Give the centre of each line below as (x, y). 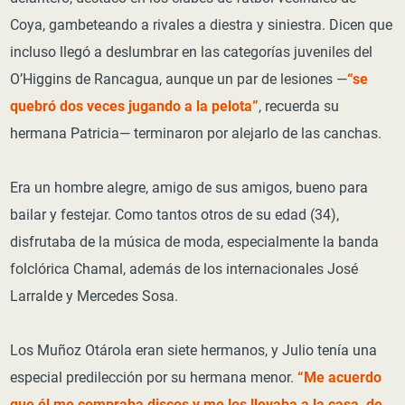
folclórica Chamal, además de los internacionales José (184, 268)
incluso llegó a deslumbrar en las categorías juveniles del (192, 52)
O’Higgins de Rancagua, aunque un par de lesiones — (179, 79)
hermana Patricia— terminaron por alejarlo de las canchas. (196, 133)
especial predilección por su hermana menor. (154, 377)
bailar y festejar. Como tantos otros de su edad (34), (175, 214)
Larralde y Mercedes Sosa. (94, 296)
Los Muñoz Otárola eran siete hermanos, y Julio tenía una (194, 350)
